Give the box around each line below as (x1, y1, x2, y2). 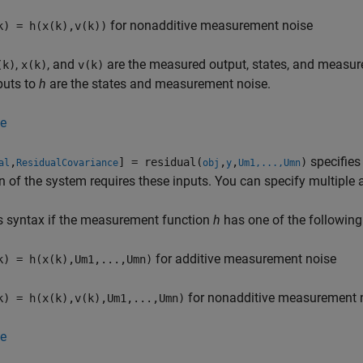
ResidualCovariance (16, 157, 118, 169)
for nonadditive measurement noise (107, 18, 313, 33)
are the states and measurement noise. (46, 76, 271, 92)
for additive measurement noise (152, 251, 336, 267)
